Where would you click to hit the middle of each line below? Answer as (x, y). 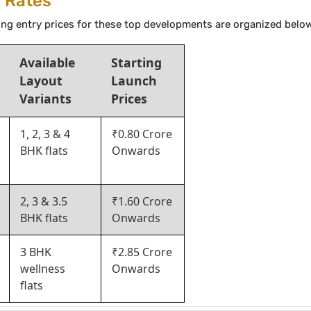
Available (47, 62)
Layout (41, 81)
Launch (134, 81)
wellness (43, 269)
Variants (45, 99)
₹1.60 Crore (142, 201)
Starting (136, 62)
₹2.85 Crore (142, 252)
